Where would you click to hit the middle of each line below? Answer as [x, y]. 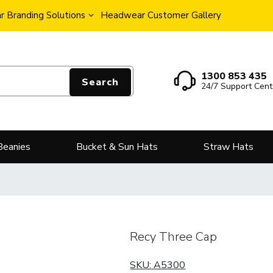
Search [100, 82]
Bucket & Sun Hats [117, 147]
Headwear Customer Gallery [161, 15]
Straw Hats [229, 147]
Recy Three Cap [174, 237]
